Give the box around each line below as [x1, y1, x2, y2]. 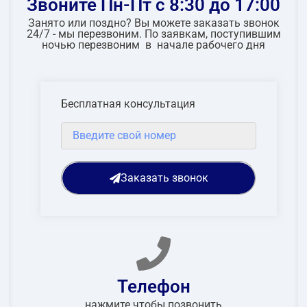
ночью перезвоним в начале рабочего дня [42, 38, 265, 52]
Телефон [116, 276, 191, 297]
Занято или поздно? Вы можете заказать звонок [27, 16, 280, 30]
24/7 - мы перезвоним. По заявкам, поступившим [26, 27, 281, 41]
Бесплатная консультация [61, 97, 196, 111]
